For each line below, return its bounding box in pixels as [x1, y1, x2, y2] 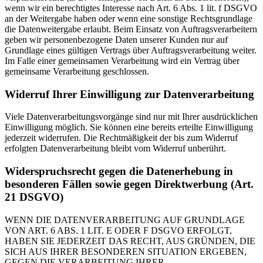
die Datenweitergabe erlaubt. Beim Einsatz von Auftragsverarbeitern [5, 23, 257, 34]
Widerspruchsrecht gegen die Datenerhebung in [5, 165, 233, 178]
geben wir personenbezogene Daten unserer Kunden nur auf [5, 34, 228, 45]
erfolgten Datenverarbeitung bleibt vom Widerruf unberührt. [5, 143, 226, 154]
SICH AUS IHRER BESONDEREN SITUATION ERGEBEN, [5, 246, 247, 257]
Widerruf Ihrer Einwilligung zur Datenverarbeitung [5, 87, 254, 100]
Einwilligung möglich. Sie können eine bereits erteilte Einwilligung [5, 122, 253, 133]
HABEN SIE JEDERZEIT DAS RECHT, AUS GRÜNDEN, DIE [5, 235, 255, 246]
